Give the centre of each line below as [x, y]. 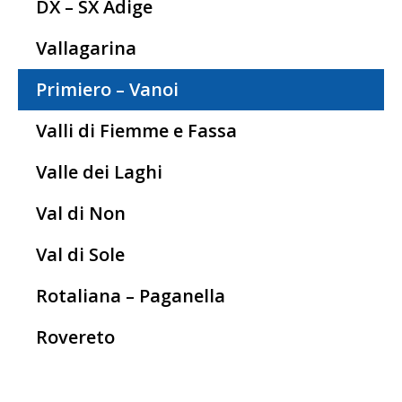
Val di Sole [80, 254]
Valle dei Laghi [99, 171]
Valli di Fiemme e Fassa [136, 130]
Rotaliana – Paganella [131, 295]
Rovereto [75, 336]
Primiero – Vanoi [107, 89]
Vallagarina [86, 48]
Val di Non [81, 213]
